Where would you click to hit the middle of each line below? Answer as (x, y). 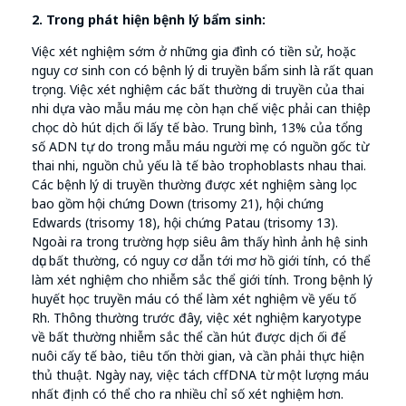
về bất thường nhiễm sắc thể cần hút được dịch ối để (189, 337)
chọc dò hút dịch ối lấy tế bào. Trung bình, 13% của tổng (197, 128)
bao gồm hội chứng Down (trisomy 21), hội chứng (178, 204)
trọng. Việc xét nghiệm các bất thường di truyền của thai (198, 90)
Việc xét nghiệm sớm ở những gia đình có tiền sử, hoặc (194, 52)
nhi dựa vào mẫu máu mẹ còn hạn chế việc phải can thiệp (201, 109)
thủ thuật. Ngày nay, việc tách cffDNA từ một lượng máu (200, 375)
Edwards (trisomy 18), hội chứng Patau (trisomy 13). (185, 223)
